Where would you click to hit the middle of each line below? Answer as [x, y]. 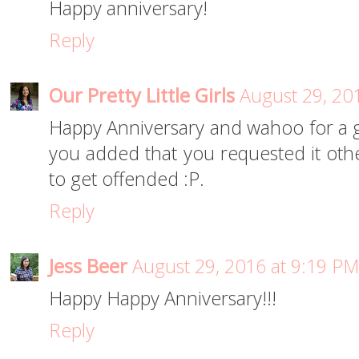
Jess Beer [88, 266]
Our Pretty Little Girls [142, 96]
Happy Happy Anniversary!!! [163, 298]
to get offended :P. [127, 179]
